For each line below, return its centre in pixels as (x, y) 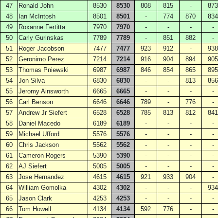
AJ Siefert (33, 166)
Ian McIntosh (37, 16)
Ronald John (36, 6)
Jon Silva (32, 81)
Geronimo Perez (41, 59)
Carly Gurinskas (41, 38)
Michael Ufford (39, 134)
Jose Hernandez (41, 177)
